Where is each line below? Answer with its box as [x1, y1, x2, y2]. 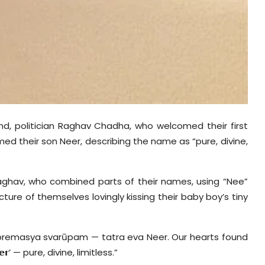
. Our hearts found [167, 231, 248, 244]
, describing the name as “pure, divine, [80, 135, 248, 148]
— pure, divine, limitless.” [13, 246, 118, 259]
